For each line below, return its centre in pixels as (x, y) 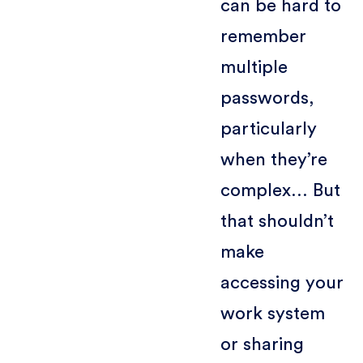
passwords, (267, 98)
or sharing (262, 344)
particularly (268, 128)
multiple (254, 67)
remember (263, 36)
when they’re (273, 159)
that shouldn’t (277, 221)
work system (272, 313)
